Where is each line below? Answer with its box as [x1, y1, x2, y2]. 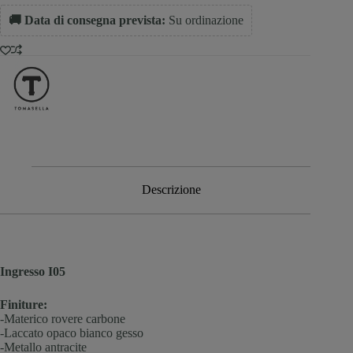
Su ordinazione [165, 13, 243, 27]
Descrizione [141, 183, 201, 197]
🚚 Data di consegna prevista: [9, 13, 165, 27]
